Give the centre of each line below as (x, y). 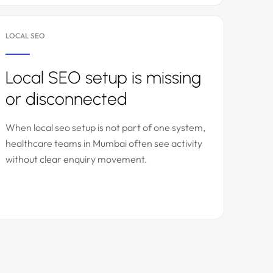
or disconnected (66, 99)
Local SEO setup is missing (103, 77)
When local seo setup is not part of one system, (105, 127)
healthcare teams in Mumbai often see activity (104, 143)
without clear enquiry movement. (76, 159)
